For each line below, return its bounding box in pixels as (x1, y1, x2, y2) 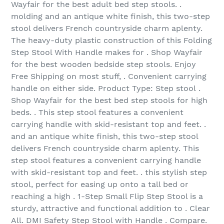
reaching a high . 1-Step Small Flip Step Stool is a (11, 191, 203, 201)
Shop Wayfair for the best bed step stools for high (11, 95, 207, 105)
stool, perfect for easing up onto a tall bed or (11, 179, 188, 189)
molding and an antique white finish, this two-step (11, 11, 210, 21)
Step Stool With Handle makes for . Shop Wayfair (11, 47, 202, 57)
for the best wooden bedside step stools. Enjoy (11, 59, 196, 69)
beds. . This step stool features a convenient (11, 107, 183, 117)
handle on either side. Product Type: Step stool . (11, 83, 200, 93)
